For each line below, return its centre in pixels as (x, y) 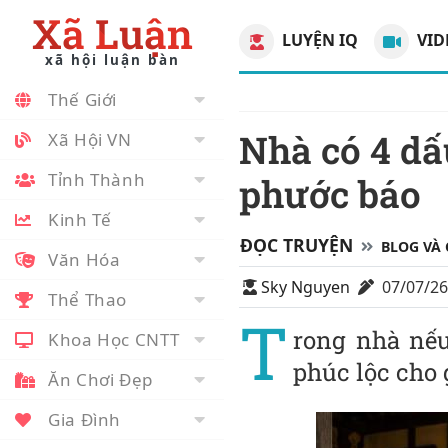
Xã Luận (127, 33)
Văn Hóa (84, 259)
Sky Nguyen (305, 287)
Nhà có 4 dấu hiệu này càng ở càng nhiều (253, 150)
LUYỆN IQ (318, 39)
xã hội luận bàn (112, 60)
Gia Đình (85, 419)
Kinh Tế (80, 219)
